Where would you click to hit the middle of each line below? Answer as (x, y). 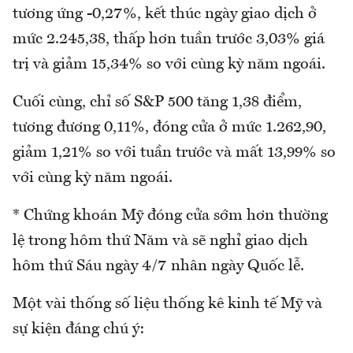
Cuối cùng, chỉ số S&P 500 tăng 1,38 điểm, (157, 103)
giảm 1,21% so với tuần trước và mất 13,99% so (174, 153)
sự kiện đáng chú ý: (79, 330)
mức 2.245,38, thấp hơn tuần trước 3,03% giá (169, 40)
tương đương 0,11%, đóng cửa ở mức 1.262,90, (169, 128)
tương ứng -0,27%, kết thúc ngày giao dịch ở (165, 15)
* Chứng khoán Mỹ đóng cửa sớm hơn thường (170, 216)
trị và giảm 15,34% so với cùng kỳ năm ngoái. (169, 65)
